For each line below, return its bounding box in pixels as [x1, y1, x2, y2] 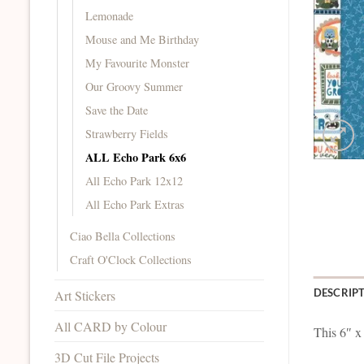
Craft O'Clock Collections [70, 251, 192, 267]
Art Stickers [54, 286, 115, 304]
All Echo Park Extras [85, 196, 184, 212]
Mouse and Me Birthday [85, 31, 199, 47]
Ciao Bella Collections [70, 227, 175, 244]
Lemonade [85, 7, 133, 24]
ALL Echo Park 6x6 [85, 148, 186, 166]
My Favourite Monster [85, 54, 189, 71]
